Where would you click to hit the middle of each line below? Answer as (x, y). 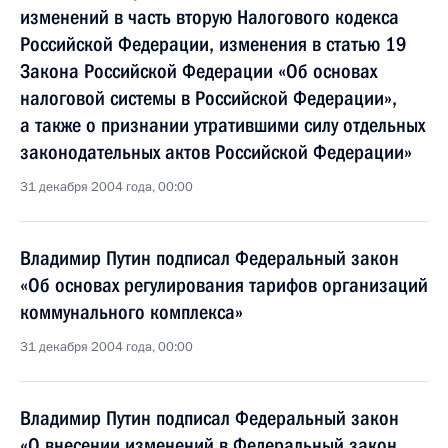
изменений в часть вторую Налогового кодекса (209, 17)
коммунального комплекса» (131, 312)
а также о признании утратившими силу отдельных (222, 125)
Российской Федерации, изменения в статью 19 (213, 44)
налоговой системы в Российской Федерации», (208, 98)
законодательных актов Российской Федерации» (216, 152)
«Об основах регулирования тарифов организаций (224, 285)
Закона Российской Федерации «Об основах (198, 71)
